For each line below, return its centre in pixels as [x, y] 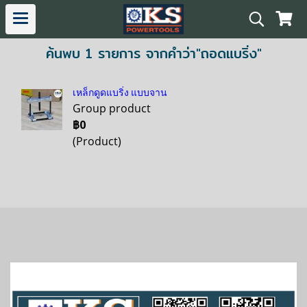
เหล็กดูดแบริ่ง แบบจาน [120, 93]
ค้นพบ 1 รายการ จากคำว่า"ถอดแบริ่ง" [153, 53]
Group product [112, 108]
